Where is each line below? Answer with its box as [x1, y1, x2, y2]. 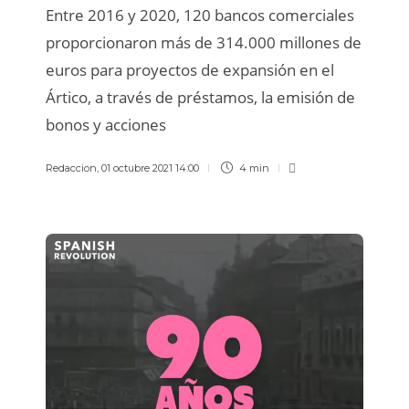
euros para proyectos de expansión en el [46, 58, 334, 80]
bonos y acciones [46, 113, 166, 135]
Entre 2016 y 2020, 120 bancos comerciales [46, 4, 354, 26]
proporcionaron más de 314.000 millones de [46, 31, 362, 53]
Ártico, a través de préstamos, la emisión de [46, 86, 355, 108]
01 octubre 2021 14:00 [101, 161, 199, 174]
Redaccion [46, 161, 97, 174]
